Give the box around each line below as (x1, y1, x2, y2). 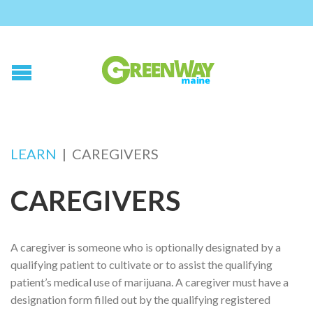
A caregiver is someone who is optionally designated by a (10, 240, 281, 254)
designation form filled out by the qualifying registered (10, 293, 270, 306)
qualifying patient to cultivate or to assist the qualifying (10, 258, 272, 271)
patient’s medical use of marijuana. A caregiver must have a (10, 275, 289, 289)
